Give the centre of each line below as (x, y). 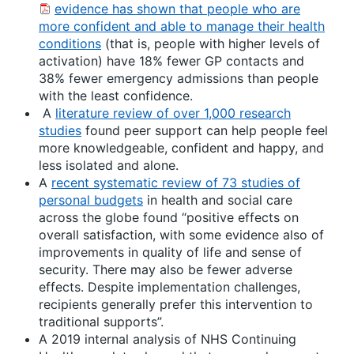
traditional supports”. (101, 322)
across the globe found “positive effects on (169, 217)
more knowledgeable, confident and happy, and (181, 148)
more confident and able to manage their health (182, 26)
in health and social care (218, 200)
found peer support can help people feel (205, 130)
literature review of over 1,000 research (173, 113)
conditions (70, 43)
